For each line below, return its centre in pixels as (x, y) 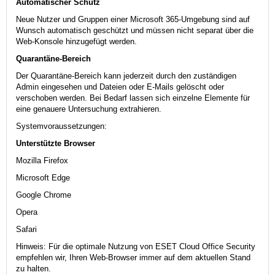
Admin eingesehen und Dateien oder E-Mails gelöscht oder (120, 87)
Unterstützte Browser (56, 143)
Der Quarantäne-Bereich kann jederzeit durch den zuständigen (126, 76)
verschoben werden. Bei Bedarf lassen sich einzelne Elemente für (133, 98)
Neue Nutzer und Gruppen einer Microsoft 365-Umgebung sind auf (133, 19)
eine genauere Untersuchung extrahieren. (89, 109)
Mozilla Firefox (42, 160)
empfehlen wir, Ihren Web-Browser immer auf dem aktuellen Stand (133, 257)
